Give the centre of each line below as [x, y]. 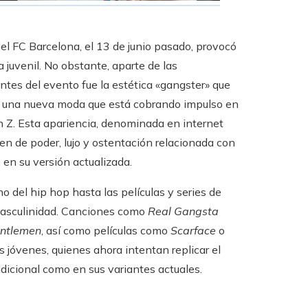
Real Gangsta [183, 211]
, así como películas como [106, 231]
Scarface [193, 231]
